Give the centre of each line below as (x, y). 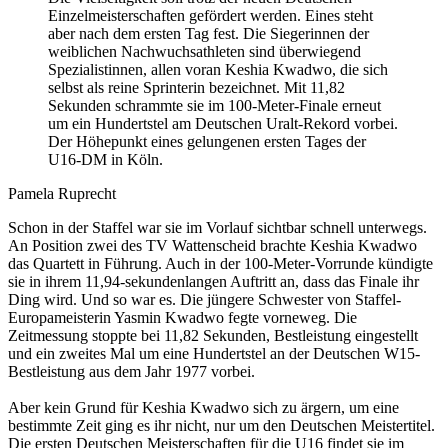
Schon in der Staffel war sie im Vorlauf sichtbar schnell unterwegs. (217, 227)
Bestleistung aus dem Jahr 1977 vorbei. (131, 371)
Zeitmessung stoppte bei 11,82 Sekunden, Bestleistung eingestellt (213, 335)
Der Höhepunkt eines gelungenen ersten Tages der (207, 141)
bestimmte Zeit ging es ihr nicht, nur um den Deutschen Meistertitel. (221, 425)
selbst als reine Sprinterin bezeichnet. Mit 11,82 (196, 87)
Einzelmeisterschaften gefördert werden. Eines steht (210, 15)
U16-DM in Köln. (105, 159)
